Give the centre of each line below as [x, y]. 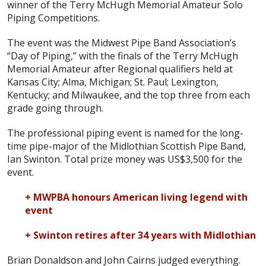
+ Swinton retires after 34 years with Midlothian [140, 235]
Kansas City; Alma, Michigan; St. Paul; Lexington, [113, 82]
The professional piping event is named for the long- [125, 133]
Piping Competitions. [53, 18]
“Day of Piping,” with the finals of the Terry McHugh [123, 56]
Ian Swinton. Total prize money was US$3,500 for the [125, 159]
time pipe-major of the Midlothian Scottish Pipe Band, [126, 146]
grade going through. [55, 108]
